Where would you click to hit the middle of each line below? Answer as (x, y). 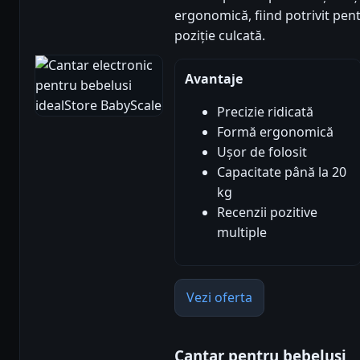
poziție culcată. (220, 35)
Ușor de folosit (262, 151)
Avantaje (214, 78)
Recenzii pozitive (267, 212)
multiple (242, 232)
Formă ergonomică (275, 131)
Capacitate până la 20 (282, 172)
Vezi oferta (219, 297)
